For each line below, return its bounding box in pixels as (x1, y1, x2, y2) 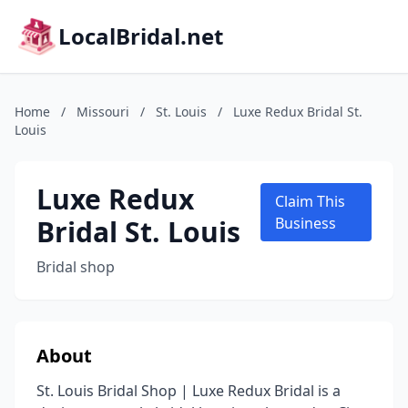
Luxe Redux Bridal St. (233, 103, 362, 120)
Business (275, 213, 337, 233)
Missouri (76, 103, 129, 120)
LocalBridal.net (58, 21, 223, 51)
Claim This (275, 191, 346, 211)
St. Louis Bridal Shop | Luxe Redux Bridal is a (36, 381, 341, 401)
